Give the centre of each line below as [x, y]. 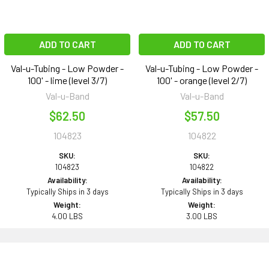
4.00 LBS [67, 216]
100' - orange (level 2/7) [202, 80]
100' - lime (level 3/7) [67, 80]
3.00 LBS [202, 216]
